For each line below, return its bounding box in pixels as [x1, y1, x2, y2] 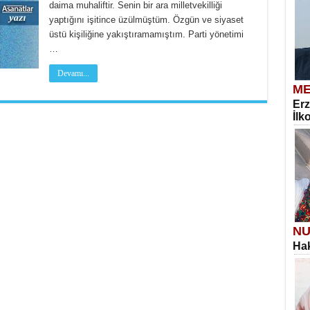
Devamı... [57, 69, 89, 78]
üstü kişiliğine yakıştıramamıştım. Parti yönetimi [48, 29, 244, 39]
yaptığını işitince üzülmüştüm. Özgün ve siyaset [48, 15, 244, 25]
